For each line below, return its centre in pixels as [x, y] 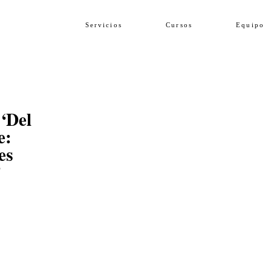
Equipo [250, 25]
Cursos [179, 25]
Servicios [103, 25]
